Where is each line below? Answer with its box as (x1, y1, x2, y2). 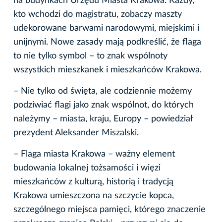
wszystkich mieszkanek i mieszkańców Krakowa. (13, 65, 203, 75)
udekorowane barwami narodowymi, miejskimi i (13, 24, 199, 33)
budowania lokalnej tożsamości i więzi (13, 164, 161, 173)
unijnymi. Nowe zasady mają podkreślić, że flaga (13, 38, 201, 47)
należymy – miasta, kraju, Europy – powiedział (13, 114, 193, 124)
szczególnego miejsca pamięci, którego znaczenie (13, 205, 206, 215)
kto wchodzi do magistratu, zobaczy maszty (13, 10, 182, 19)
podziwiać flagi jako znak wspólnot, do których (13, 101, 194, 110)
